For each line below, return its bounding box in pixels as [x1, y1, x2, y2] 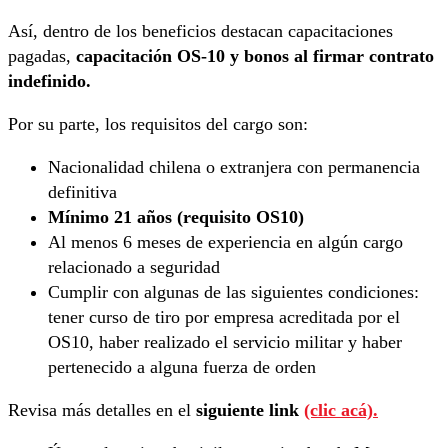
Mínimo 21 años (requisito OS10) [48, 207, 304, 228]
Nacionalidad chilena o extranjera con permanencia [48, 157, 420, 178]
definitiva [48, 182, 117, 203]
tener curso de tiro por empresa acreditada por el [48, 307, 400, 328]
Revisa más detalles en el [8, 400, 196, 421]
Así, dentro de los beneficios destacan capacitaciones [8, 21, 393, 42]
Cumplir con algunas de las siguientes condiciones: [48, 282, 419, 303]
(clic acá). [304, 400, 378, 421]
